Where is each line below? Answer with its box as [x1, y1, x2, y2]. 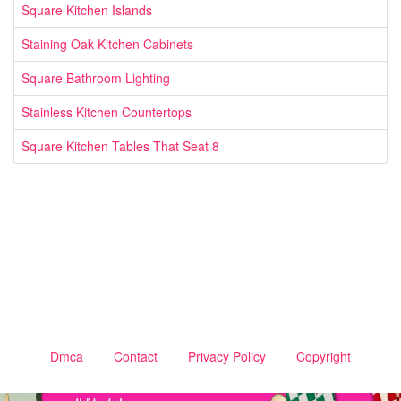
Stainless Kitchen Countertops [21, 102, 192, 121]
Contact [114, 346, 158, 365]
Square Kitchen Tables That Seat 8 [21, 136, 219, 155]
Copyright [296, 346, 351, 365]
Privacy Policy [188, 346, 266, 365]
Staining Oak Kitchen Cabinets [21, 34, 193, 53]
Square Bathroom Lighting [21, 68, 170, 87]
